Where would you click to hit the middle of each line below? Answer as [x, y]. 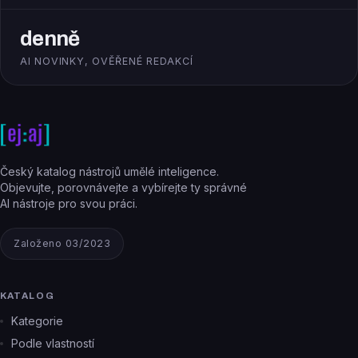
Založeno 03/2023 [62, 243]
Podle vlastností [53, 343]
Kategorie [37, 321]
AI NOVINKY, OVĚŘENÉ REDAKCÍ [107, 61]
